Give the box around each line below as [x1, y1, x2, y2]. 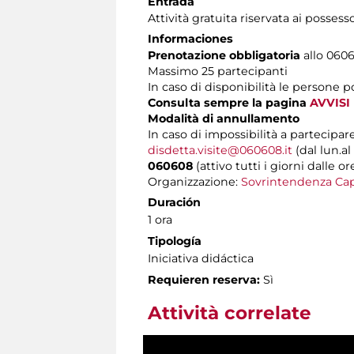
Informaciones [148, 31, 233, 46]
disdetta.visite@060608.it [148, 142, 292, 157]
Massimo [148, 63, 198, 78]
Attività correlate [148, 301, 311, 324]
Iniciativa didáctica [148, 250, 254, 265]
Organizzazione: [148, 174, 241, 189]
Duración [148, 194, 201, 209]
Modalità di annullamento [148, 111, 299, 126]
